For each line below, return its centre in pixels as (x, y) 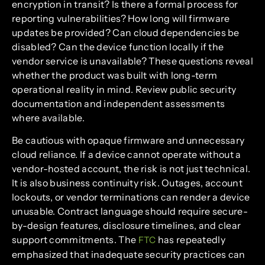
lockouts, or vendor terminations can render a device (131, 197)
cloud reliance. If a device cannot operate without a (127, 154)
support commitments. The (75, 239)
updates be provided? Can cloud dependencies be (126, 32)
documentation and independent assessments (119, 103)
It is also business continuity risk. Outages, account (127, 182)
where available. (48, 117)
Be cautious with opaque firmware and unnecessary (128, 140)
